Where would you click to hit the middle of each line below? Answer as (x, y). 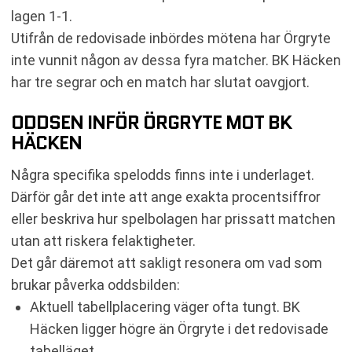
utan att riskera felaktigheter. (103, 240)
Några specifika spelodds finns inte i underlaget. (163, 174)
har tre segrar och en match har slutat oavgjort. (160, 82)
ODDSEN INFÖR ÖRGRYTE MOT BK (151, 122)
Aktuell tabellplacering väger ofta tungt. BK (165, 306)
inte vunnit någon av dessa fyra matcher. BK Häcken (176, 60)
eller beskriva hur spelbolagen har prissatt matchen (173, 218)
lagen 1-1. (42, 16)
